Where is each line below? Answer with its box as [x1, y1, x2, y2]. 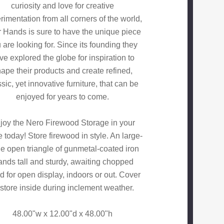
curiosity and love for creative [11, 1, 114, 10]
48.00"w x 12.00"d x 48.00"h [12, 209, 113, 218]
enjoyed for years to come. [16, 92, 109, 101]
